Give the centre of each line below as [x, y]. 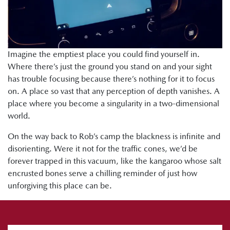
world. [19, 116]
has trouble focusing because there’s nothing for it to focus [111, 79]
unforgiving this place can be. [60, 185]
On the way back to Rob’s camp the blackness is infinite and [114, 136]
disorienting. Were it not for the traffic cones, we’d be [103, 148]
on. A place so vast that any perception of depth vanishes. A [114, 91]
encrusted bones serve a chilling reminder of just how [102, 173]
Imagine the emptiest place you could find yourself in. [104, 54]
